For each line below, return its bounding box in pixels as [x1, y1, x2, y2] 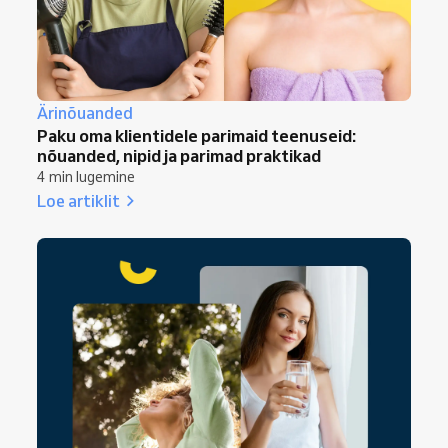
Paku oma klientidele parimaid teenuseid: [37, 125, 356, 147]
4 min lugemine [37, 168, 135, 187]
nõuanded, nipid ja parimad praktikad [37, 145, 321, 167]
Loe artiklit [37, 190, 120, 212]
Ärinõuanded [37, 103, 133, 124]
